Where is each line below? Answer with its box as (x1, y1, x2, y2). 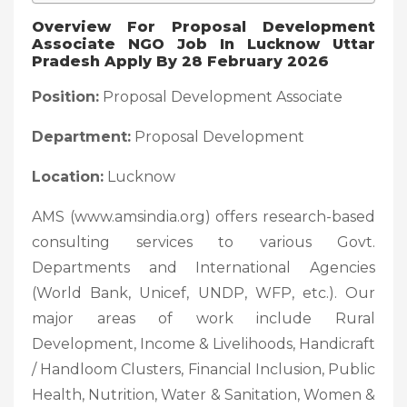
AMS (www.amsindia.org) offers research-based (32, 207, 375, 225)
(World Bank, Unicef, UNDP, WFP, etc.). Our (32, 283, 375, 302)
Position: (32, 87, 99, 105)
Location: (32, 167, 104, 185)
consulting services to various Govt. (32, 233, 375, 251)
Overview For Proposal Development (32, 17, 375, 35)
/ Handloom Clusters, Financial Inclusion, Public (32, 360, 375, 378)
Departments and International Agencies (32, 258, 375, 276)
